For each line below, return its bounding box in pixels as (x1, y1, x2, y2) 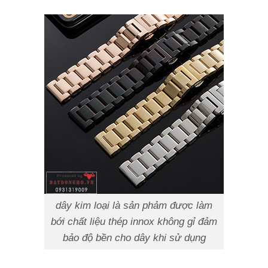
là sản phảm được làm (112, 199, 212, 211)
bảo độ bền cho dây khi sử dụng (62, 231, 206, 243)
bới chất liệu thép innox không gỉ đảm (51, 215, 217, 227)
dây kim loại (56, 199, 112, 211)
